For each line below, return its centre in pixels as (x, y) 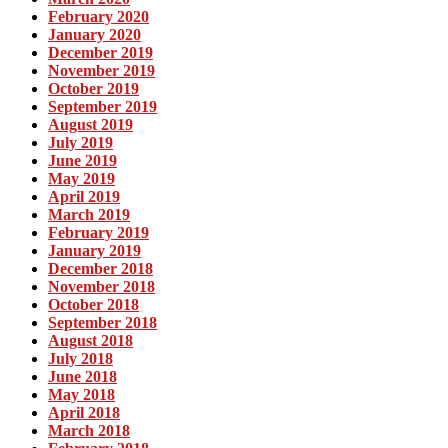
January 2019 (94, 250)
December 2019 (100, 52)
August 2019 (90, 124)
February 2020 (98, 16)
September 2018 (102, 322)
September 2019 (102, 106)
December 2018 (100, 268)
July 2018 (80, 358)
